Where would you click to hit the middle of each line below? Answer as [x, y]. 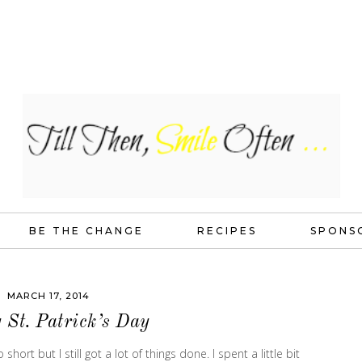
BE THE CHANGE [86, 231]
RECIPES [227, 231]
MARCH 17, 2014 [48, 296]
